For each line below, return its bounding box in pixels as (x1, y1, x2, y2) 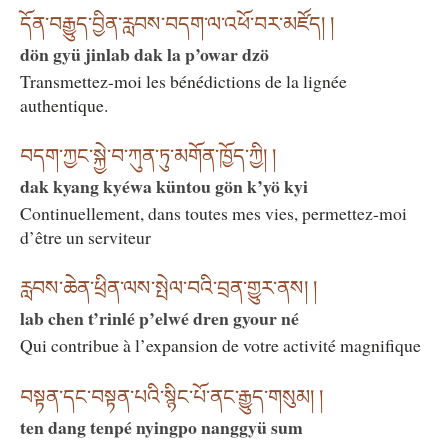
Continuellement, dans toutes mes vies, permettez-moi (20, 200, 407, 225)
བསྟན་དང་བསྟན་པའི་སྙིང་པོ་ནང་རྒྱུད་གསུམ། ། (20, 385, 323, 408)
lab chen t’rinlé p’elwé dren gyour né (20, 305, 299, 332)
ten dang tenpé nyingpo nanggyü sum (20, 413, 303, 440)
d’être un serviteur (20, 224, 151, 249)
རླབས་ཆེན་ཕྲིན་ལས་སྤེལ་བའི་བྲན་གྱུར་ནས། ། (20, 277, 317, 300)
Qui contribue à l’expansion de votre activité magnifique (20, 333, 421, 358)
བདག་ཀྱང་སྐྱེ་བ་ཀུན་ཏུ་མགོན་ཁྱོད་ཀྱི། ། (20, 144, 276, 167)
